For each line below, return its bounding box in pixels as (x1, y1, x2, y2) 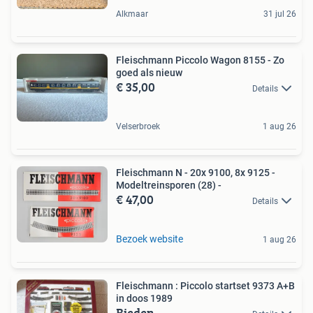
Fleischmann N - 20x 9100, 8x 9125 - (116, 166, 275, 178)
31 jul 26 (263, 8, 296, 19)
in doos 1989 (116, 292, 173, 304)
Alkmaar (116, 8, 148, 19)
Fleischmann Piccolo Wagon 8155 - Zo (116, 54, 284, 66)
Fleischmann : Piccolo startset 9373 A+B (116, 279, 295, 291)
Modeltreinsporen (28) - (116, 179, 221, 191)
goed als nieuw (116, 66, 182, 78)
